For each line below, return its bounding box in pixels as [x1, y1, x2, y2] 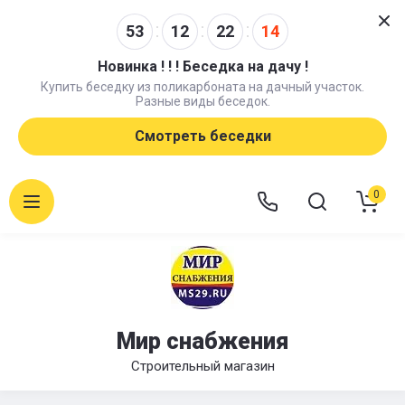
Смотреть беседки [134, 127, 271, 145]
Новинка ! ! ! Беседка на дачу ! [97, 58, 308, 75]
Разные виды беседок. [135, 94, 270, 108]
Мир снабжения [117, 328, 288, 354]
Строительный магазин [130, 358, 275, 374]
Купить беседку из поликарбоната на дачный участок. [41, 80, 364, 94]
